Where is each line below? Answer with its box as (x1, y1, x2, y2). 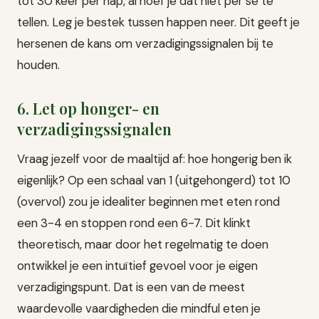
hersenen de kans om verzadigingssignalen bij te (17, 35, 273, 51)
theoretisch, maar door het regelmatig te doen (17, 236, 268, 252)
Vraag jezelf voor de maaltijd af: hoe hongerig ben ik (17, 150, 292, 167)
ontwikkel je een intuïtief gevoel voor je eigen (17, 257, 258, 273)
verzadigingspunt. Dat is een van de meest (17, 278, 245, 295)
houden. (17, 56, 60, 73)
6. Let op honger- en (17, 98, 159, 118)
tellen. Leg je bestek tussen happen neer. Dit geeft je (17, 14, 300, 30)
